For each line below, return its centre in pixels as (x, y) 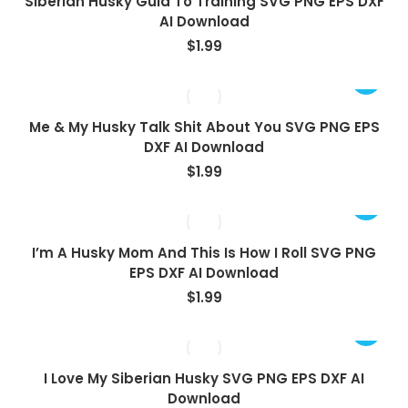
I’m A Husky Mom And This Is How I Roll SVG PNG (204, 253)
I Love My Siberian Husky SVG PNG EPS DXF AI (204, 378)
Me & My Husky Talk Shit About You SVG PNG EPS (204, 127)
